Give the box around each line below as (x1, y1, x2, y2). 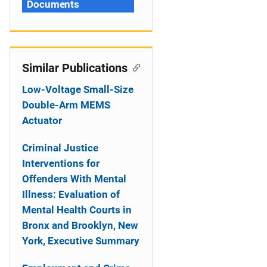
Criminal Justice (22, 142, 98, 154)
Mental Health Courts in (22, 204, 132, 216)
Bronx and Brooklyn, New (22, 219, 138, 231)
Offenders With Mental (22, 173, 126, 185)
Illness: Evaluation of (22, 188, 120, 200)
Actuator (22, 114, 62, 126)
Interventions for (22, 157, 100, 169)
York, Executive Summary (22, 235, 139, 247)
